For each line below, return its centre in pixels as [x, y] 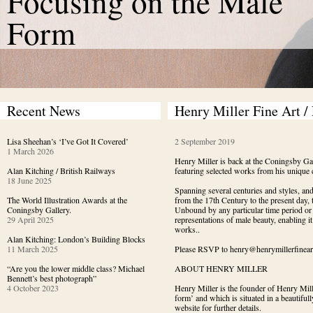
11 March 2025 [32, 249]
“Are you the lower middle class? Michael [76, 268]
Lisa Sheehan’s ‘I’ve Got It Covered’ [68, 141]
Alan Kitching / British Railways [61, 170]
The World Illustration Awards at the [67, 200]
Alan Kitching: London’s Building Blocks [76, 239]
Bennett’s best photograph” [52, 278]
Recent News [44, 111]
